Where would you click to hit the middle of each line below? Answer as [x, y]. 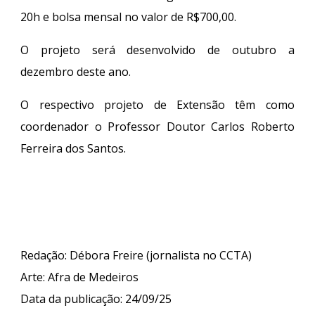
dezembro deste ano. [76, 71]
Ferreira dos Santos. [73, 148]
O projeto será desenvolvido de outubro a [157, 50]
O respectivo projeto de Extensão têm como [157, 104]
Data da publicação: [73, 298]
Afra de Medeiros [94, 277]
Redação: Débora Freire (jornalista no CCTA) [138, 255]
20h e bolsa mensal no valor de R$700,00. [129, 17]
